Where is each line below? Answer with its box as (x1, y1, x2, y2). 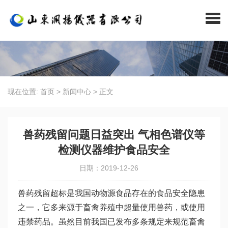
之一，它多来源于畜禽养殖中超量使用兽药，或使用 (18, 203, 205, 212)
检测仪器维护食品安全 (58, 144, 170, 156)
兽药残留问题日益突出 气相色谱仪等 (23, 128, 205, 141)
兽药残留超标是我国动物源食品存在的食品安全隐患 (18, 189, 205, 197)
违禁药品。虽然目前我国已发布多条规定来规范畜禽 (18, 217, 205, 226)
